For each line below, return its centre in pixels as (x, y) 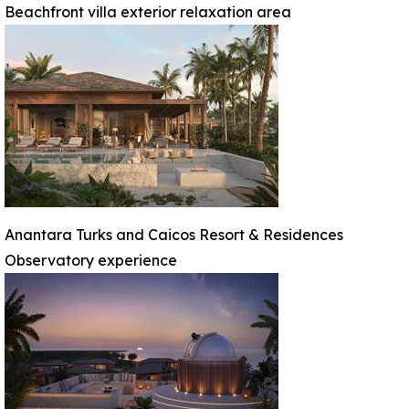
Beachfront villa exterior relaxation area (148, 12)
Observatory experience (91, 260)
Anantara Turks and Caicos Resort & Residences (174, 235)
